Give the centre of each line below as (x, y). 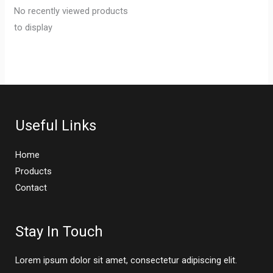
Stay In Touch (59, 231)
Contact (31, 187)
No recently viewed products (71, 11)
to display (33, 28)
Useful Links (56, 126)
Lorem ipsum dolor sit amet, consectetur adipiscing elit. (126, 261)
